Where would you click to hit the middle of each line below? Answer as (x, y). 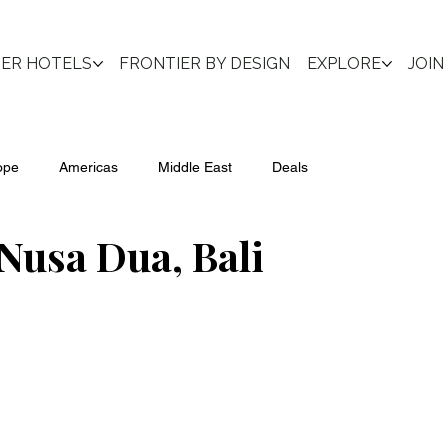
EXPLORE (344, 64)
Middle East (195, 167)
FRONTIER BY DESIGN (204, 64)
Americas (88, 167)
